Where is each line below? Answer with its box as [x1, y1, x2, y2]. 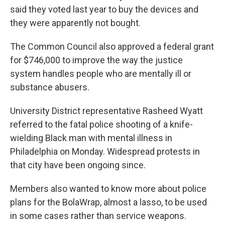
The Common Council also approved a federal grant [10, 41, 214, 52]
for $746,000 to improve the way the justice [10, 55, 183, 65]
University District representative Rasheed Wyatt [10, 105, 203, 116]
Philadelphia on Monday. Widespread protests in [10, 146, 200, 157]
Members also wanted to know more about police [10, 183, 206, 194]
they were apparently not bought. [10, 18, 141, 28]
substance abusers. [10, 82, 89, 92]
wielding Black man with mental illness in [10, 133, 172, 143]
